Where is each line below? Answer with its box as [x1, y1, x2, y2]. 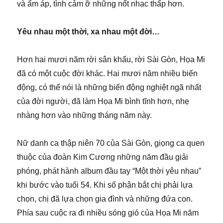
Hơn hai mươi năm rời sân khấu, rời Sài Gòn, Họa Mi [17, 55, 206, 64]
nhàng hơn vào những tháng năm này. [17, 111, 152, 119]
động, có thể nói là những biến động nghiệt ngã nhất [17, 83, 202, 92]
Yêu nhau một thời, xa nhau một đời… [17, 27, 160, 36]
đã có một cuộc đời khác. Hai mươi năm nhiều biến [17, 69, 198, 78]
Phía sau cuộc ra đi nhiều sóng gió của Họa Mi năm [17, 208, 199, 217]
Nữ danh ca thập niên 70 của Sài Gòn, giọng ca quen [17, 138, 205, 147]
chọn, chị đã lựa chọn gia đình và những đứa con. [17, 194, 193, 203]
